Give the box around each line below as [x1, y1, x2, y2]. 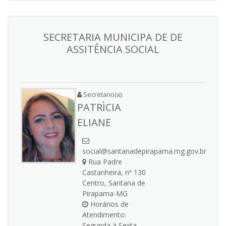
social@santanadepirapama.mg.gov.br [82, 146, 206, 156]
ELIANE [77, 116, 111, 129]
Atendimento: [82, 210, 126, 219]
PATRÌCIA [77, 100, 121, 114]
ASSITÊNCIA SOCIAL [67, 42, 159, 56]
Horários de [88, 199, 129, 209]
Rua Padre [86, 157, 122, 166]
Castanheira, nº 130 [82, 167, 146, 177]
